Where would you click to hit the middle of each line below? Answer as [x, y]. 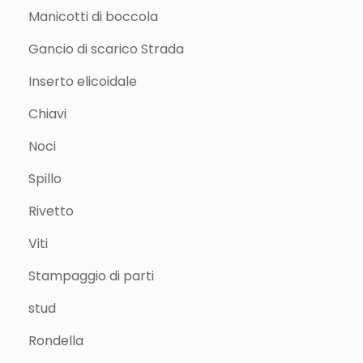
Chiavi [47, 114]
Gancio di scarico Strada [106, 49]
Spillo [45, 179]
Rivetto [51, 211]
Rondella [56, 341]
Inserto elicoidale [83, 81]
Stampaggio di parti [91, 276]
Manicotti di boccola [93, 17]
